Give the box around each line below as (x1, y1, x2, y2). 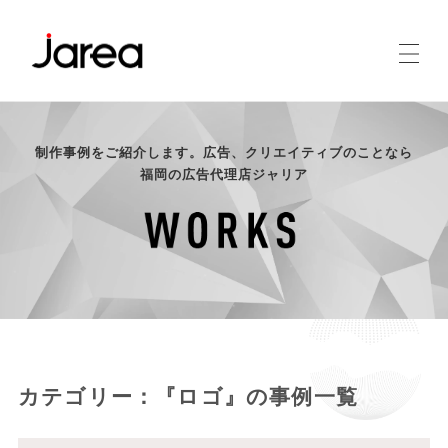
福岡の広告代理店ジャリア (140, 164, 308, 183)
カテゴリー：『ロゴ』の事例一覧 (17, 379, 358, 410)
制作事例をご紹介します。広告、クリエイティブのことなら (35, 142, 413, 161)
